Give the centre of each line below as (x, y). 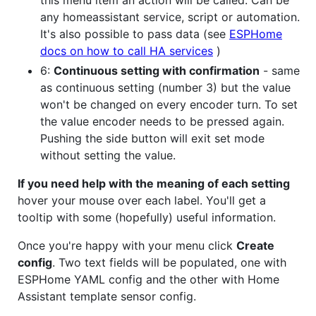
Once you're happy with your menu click (127, 245)
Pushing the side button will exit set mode (152, 138)
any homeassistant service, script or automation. (170, 17)
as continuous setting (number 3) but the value (165, 87)
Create (255, 245)
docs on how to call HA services (127, 50)
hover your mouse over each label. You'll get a (142, 200)
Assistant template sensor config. (107, 296)
